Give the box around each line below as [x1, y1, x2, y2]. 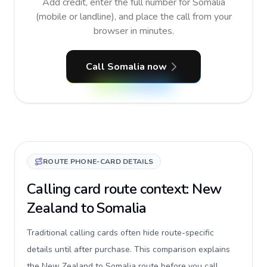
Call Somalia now [86, 60, 167, 73]
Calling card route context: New [27, 179, 222, 198]
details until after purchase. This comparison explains [27, 244, 230, 255]
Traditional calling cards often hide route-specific [27, 227, 214, 238]
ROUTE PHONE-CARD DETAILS [43, 157, 154, 166]
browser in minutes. [93, 24, 174, 38]
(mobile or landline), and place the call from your [35, 10, 232, 23]
